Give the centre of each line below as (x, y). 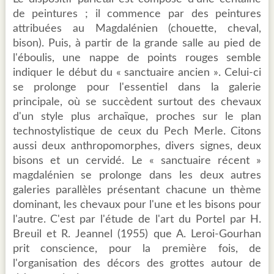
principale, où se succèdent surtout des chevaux (137, 102)
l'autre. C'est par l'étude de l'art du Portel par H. (137, 220)
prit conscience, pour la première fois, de (137, 249)
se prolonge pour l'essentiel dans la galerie (137, 88)
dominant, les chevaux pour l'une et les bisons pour (137, 205)
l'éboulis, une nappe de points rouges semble (137, 58)
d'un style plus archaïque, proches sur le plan (137, 117)
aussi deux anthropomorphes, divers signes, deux (137, 146)
